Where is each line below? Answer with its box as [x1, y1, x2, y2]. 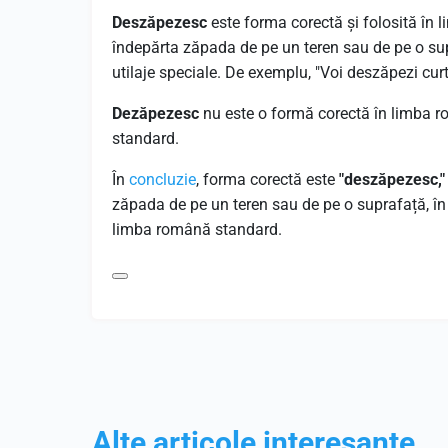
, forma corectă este [196, 170, 339, 189]
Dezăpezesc [112, 104, 199, 123]
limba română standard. [112, 220, 282, 239]
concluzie [129, 170, 196, 189]
